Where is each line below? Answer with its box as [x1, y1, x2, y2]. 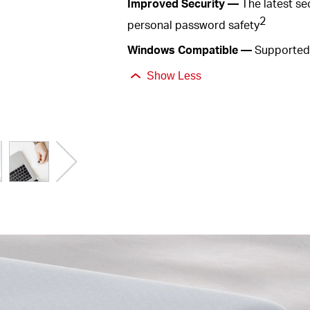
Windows [127, 42, 178, 57]
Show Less [146, 69, 201, 82]
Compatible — [177, 42, 252, 57]
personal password [127, 17, 228, 33]
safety [228, 17, 259, 33]
